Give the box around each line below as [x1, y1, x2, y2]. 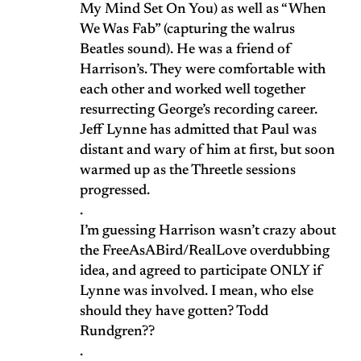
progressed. [80, 184, 150, 199]
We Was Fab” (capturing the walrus [80, 23, 295, 38]
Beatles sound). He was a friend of [80, 43, 291, 58]
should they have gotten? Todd [80, 305, 268, 320]
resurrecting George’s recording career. [80, 103, 317, 118]
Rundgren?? [80, 325, 155, 340]
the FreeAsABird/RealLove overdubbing [80, 244, 330, 259]
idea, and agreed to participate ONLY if [80, 264, 322, 280]
